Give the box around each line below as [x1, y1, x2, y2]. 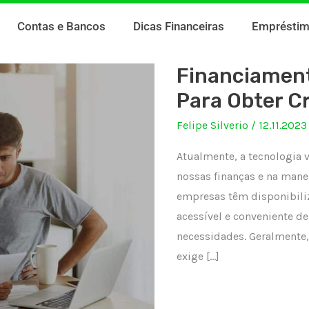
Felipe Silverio [177, 119, 251, 132]
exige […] [177, 250, 219, 263]
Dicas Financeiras [133, 19, 225, 33]
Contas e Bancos [17, 19, 106, 33]
